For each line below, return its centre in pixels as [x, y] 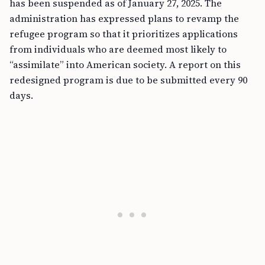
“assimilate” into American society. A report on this [125, 64]
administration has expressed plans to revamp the [124, 18]
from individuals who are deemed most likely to [118, 49]
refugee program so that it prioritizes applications [124, 34]
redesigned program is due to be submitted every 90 [128, 80]
